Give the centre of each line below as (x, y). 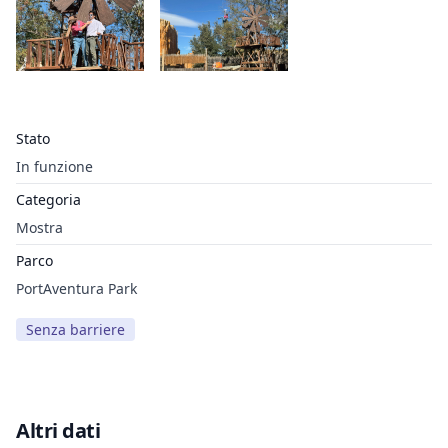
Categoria (48, 199)
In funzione (54, 166)
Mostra (39, 227)
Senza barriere (75, 329)
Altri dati (58, 430)
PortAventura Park (76, 288)
